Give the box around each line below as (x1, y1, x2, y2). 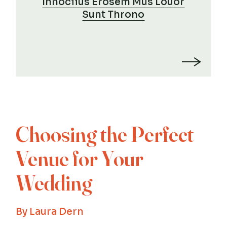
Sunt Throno (82, 8, 145, 21)
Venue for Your (16, 145, 144, 172)
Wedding (16, 169, 93, 196)
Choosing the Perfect (16, 121, 194, 147)
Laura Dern (29, 205, 84, 218)
